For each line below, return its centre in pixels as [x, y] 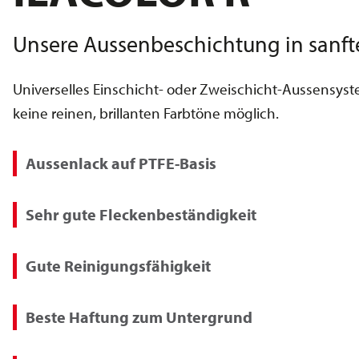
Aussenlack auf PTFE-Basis [121, 163]
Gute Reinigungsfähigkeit [118, 265]
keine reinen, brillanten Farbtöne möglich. [146, 113]
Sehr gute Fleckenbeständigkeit [141, 214]
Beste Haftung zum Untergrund [139, 317]
